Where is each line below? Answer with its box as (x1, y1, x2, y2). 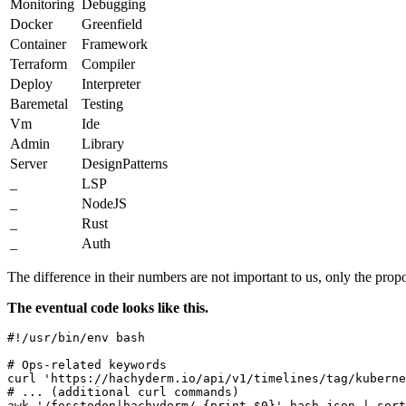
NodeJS (82, 196, 127, 212)
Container (10, 36, 66, 53)
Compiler (82, 56, 135, 72)
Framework (82, 36, 148, 53)
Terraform (10, 56, 67, 72)
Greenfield (82, 16, 142, 33)
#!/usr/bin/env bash (7, 331, 145, 345)
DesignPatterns (82, 156, 168, 172)
